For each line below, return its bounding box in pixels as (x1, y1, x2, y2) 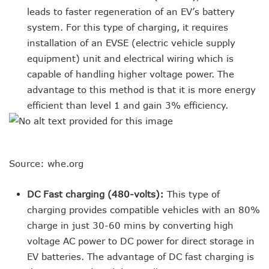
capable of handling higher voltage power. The (27, 68, 234, 80)
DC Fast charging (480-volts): (27, 189, 167, 200)
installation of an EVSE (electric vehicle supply (27, 37, 235, 49)
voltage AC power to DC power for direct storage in (27, 235, 255, 247)
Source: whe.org (9, 158, 83, 169)
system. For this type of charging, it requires (27, 22, 228, 33)
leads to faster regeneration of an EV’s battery (27, 6, 235, 17)
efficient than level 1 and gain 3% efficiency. (27, 100, 228, 111)
